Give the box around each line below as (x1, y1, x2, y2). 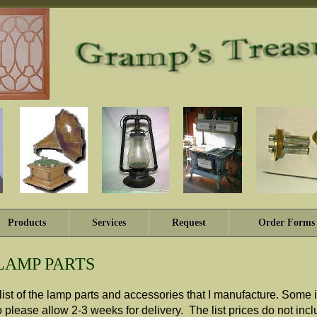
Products (7, 217, 46, 228)
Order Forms (258, 217, 315, 228)
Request (172, 217, 206, 228)
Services (92, 217, 126, 228)
